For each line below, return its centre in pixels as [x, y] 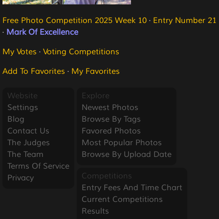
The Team [25, 154]
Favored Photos [111, 131]
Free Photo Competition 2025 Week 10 [75, 21]
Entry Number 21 [185, 21]
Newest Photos [110, 108]
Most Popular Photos [122, 143]
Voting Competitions [81, 52]
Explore [96, 96]
